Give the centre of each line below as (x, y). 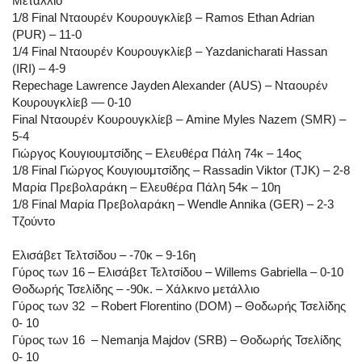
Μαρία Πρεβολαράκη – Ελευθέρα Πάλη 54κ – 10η (146, 187)
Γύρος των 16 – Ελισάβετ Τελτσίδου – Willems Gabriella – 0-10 (178, 272)
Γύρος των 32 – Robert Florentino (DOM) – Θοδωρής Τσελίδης (179, 306)
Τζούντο (34, 221)
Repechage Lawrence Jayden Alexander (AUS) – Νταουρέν (170, 86)
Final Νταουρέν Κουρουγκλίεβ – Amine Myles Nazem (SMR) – (179, 120)
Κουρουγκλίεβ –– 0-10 (72, 103)
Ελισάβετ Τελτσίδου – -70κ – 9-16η (104, 255)
